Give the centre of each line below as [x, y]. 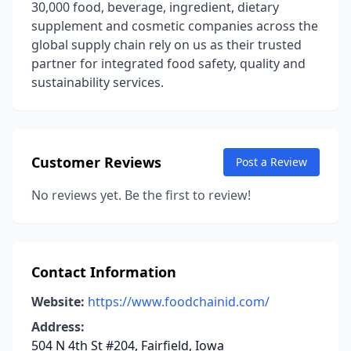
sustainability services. [98, 82]
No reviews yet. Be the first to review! [141, 195]
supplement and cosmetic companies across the [175, 26]
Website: [58, 302]
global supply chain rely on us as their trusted [166, 45]
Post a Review [271, 162]
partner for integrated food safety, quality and [168, 63]
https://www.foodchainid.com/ [179, 302]
